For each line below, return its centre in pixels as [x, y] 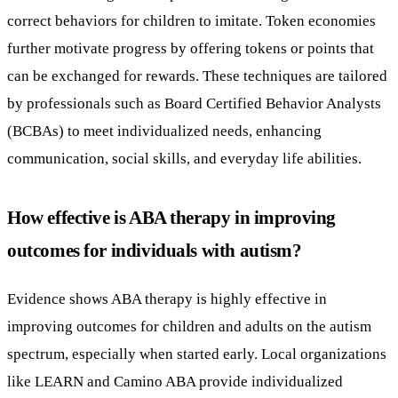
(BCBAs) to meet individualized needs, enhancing [164, 130]
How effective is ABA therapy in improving [171, 217]
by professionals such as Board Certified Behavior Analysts [194, 103]
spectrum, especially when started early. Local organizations [197, 353]
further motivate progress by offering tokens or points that [191, 48]
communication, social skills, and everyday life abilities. [184, 158]
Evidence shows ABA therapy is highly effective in [167, 298]
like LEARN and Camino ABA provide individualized [175, 381]
